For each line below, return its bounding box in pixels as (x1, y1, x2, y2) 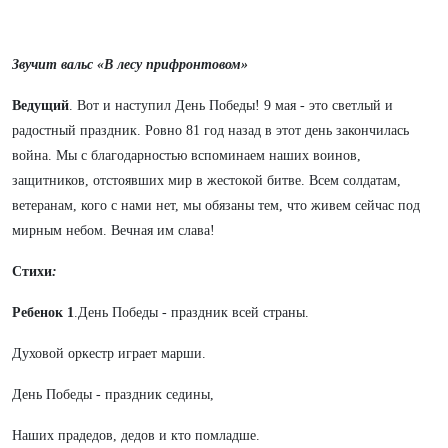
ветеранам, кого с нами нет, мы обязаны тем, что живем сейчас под (12, 198, 420, 213)
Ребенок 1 (12, 305, 74, 320)
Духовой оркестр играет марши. (12, 346, 206, 361)
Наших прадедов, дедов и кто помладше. (12, 428, 260, 443)
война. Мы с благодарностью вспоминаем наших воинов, (12, 148, 361, 163)
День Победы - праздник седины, (12, 387, 214, 402)
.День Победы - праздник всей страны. (74, 305, 309, 320)
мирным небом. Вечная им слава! (12, 223, 215, 238)
